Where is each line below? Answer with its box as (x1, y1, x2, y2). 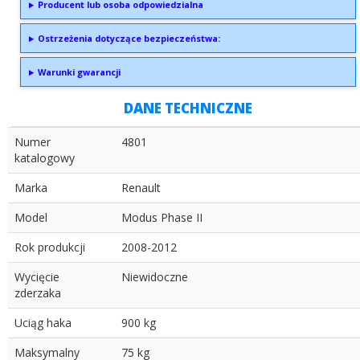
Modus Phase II (121, 210, 202, 226)
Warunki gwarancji (38, 66, 121, 79)
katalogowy (14, 150, 75, 166)
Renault (121, 180, 161, 196)
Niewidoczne (121, 269, 188, 285)
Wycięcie (14, 269, 59, 285)
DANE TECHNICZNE (124, 99, 252, 118)
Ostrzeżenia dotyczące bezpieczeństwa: (38, 32, 221, 45)
